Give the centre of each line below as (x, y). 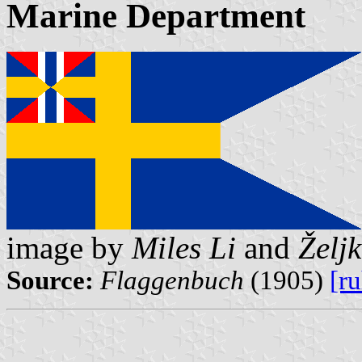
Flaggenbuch (172, 281)
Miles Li (184, 248)
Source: (50, 281)
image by (69, 248)
